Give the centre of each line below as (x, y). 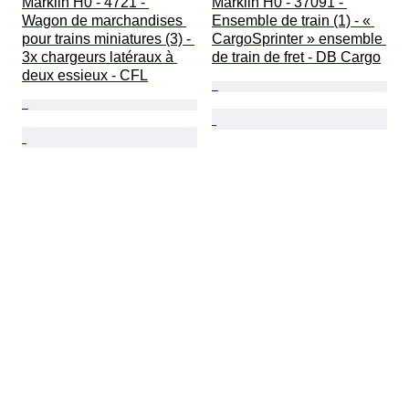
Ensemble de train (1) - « (293, 21)
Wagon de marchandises (104, 21)
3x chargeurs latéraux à (100, 58)
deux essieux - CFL (85, 76)
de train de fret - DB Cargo (296, 58)
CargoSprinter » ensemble (299, 39)
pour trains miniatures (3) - (108, 39)
